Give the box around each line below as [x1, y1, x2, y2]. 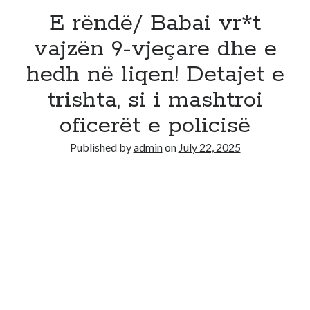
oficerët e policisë [60, 111, 250, 140]
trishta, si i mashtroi [47, 86, 263, 115]
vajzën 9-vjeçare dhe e [33, 35, 277, 64]
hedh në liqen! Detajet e [26, 60, 284, 89]
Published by [69, 140, 134, 154]
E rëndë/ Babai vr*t [49, 9, 261, 38]
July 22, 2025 [178, 140, 241, 154]
